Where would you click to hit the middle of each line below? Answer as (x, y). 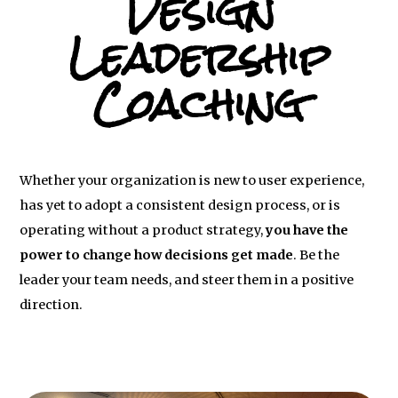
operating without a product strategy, (143, 230)
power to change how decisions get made (157, 255)
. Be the (317, 255)
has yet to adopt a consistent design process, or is (180, 205)
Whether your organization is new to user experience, (192, 180)
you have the (307, 230)
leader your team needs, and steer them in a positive (187, 280)
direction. (52, 305)
